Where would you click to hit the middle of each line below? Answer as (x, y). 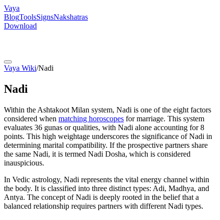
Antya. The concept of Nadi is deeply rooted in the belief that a (101, 197)
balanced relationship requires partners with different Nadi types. (104, 206)
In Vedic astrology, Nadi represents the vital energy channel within (107, 179)
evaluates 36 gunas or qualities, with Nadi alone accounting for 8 (104, 127)
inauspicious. (24, 163)
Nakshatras (71, 17)
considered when (31, 118)
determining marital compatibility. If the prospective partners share (106, 145)
